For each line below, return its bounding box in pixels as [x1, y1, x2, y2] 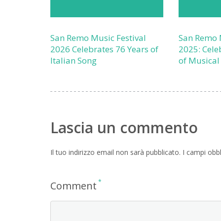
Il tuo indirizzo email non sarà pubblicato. [50, 147, 181, 157]
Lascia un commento [50, 117, 198, 138]
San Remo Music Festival [50, 32, 146, 43]
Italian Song [50, 55, 97, 66]
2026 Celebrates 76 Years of [50, 43, 158, 55]
